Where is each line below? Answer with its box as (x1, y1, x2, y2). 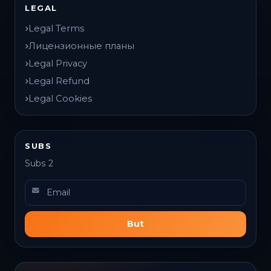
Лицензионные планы (28, 40, 134, 51)
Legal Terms (28, 22, 84, 34)
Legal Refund (28, 76, 90, 87)
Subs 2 (25, 158, 53, 169)
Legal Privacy (28, 58, 87, 70)
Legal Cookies (28, 93, 92, 105)
